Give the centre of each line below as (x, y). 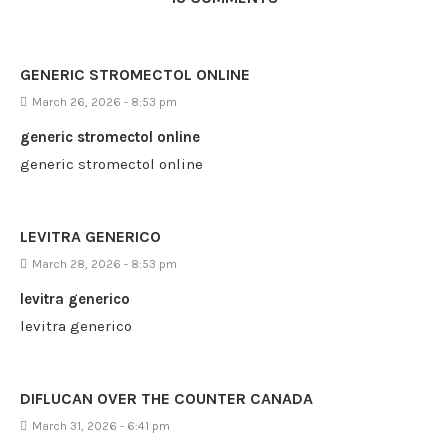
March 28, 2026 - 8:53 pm (104, 264)
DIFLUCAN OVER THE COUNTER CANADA (166, 398)
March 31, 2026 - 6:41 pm (101, 426)
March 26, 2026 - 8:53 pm (104, 102)
